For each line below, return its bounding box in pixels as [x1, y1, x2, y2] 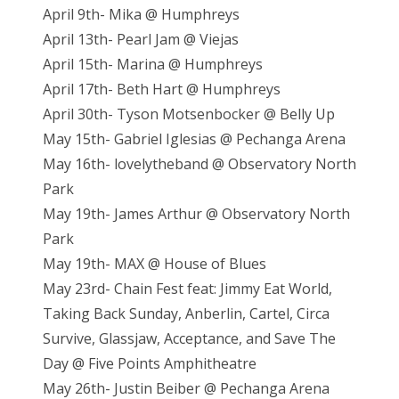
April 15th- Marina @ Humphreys [43, 54, 263, 75]
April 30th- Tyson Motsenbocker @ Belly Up [43, 104, 335, 125]
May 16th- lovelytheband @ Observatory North [43, 154, 356, 175]
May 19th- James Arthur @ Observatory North [43, 204, 350, 224]
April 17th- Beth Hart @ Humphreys [43, 79, 281, 100]
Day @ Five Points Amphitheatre [43, 354, 256, 374]
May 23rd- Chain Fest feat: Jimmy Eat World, [43, 279, 332, 299]
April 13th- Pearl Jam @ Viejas [43, 29, 239, 50]
